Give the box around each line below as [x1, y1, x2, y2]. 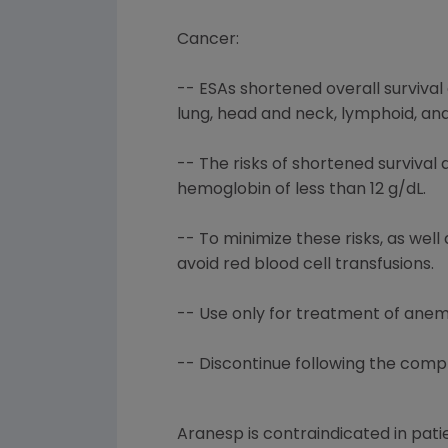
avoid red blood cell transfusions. [177, 257, 434, 273]
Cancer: [177, 32, 239, 48]
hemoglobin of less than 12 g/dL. [177, 182, 426, 198]
